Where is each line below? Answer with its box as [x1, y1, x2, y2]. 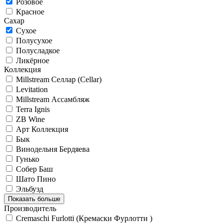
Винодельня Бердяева [16, 144, 90, 153]
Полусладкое [16, 46, 60, 55]
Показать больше [8, 195, 60, 203]
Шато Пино [16, 174, 56, 183]
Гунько [16, 154, 39, 163]
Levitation [16, 85, 48, 94]
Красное [16, 7, 44, 16]
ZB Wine [16, 114, 45, 123]
